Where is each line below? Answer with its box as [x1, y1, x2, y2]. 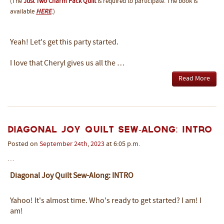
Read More [178, 75, 210, 83]
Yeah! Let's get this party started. [10, 38, 120, 47]
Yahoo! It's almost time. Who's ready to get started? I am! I [10, 197, 201, 205]
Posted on [7, 140, 39, 148]
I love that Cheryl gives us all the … [10, 59, 124, 68]
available [10, 8, 36, 16]
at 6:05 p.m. [104, 140, 140, 148]
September [39, 140, 72, 148]
